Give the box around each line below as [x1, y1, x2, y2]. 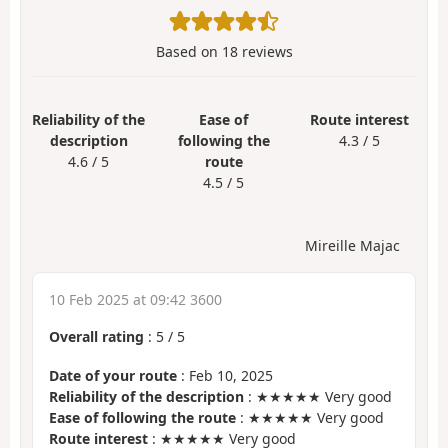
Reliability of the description [49, 386, 244, 406]
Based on [155, 41, 222, 61]
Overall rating [49, 327, 144, 347]
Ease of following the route [49, 407, 236, 427]
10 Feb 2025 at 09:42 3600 [49, 290, 222, 310]
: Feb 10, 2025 [177, 365, 273, 385]
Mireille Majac [305, 236, 400, 256]
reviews [237, 41, 293, 61]
